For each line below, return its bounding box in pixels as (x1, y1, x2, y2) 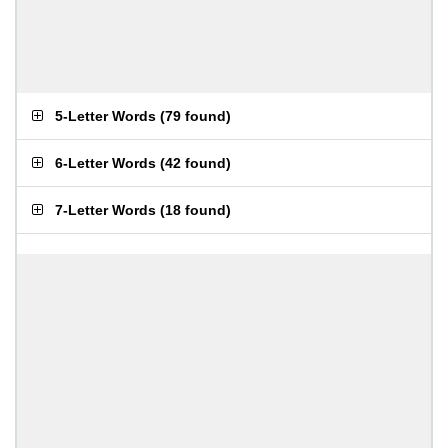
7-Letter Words (55, 202, 156, 218)
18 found (165, 202, 226, 218)
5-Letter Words (55, 108, 156, 124)
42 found (165, 155, 226, 171)
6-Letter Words (55, 155, 156, 171)
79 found (165, 108, 226, 124)
